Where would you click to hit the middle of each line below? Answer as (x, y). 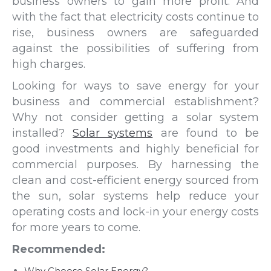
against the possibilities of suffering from (135, 48)
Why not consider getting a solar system (135, 117)
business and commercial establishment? (135, 101)
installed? (43, 133)
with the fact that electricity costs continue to (135, 17)
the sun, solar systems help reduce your (135, 196)
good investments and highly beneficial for (135, 149)
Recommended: (59, 249)
